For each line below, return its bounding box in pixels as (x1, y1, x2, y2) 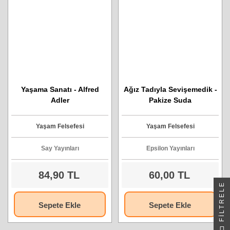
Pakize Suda (149, 96, 191, 104)
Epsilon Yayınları (146, 145, 195, 152)
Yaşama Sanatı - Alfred (21, 85, 99, 93)
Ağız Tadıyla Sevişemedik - (123, 85, 217, 93)
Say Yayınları (41, 145, 79, 152)
